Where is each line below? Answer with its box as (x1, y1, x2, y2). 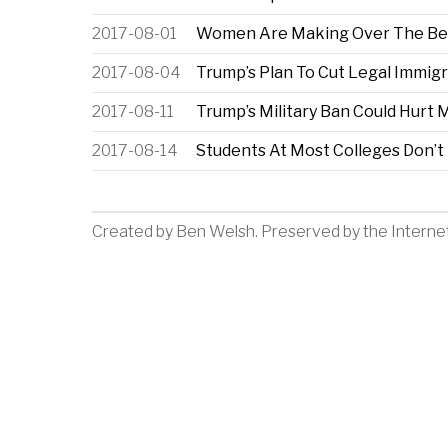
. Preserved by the (255, 221, 391, 241)
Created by (92, 221, 176, 241)
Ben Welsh (176, 221, 255, 241)
